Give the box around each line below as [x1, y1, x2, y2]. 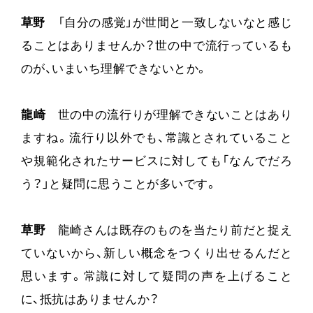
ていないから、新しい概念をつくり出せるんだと [20, 248, 293, 261]
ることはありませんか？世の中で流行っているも [20, 41, 293, 53]
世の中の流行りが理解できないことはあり [45, 110, 293, 122]
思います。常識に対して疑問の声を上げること [20, 271, 293, 284]
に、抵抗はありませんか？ [20, 294, 159, 307]
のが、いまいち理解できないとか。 [20, 64, 208, 76]
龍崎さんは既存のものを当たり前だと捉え [45, 225, 293, 238]
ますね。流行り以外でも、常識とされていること [20, 133, 293, 145]
